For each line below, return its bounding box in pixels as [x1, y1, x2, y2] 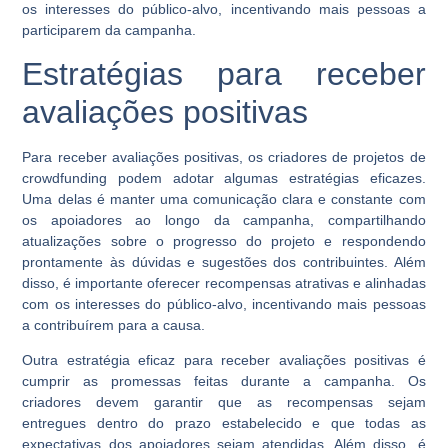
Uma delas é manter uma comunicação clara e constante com [22, 190, 426, 207]
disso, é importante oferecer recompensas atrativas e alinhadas [22, 274, 426, 291]
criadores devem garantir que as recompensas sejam [22, 394, 426, 411]
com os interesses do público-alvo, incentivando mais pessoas [22, 295, 426, 312]
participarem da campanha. [22, 21, 197, 38]
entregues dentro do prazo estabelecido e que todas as [22, 415, 426, 432]
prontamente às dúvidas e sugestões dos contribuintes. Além [22, 253, 426, 270]
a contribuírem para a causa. [22, 316, 206, 333]
